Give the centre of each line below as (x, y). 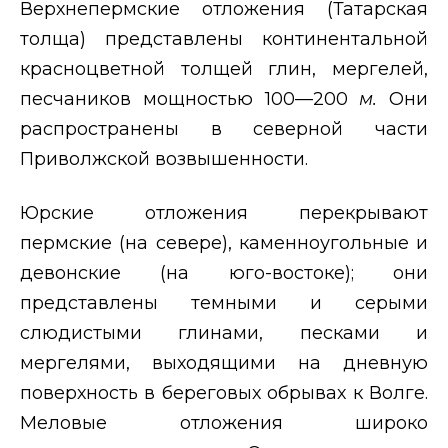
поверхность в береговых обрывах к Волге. (224, 392)
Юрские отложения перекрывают (224, 212)
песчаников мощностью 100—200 (190, 98)
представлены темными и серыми (224, 302)
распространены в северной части (224, 128)
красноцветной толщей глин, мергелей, (224, 68)
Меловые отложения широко (224, 422)
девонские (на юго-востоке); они (224, 272)
